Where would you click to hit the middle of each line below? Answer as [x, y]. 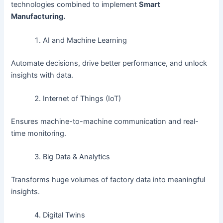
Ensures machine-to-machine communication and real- [105, 121]
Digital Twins [64, 215]
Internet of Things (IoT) [82, 98]
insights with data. [42, 75]
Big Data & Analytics [77, 157]
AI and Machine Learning [85, 40]
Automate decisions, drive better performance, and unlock [109, 63]
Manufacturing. [38, 17]
